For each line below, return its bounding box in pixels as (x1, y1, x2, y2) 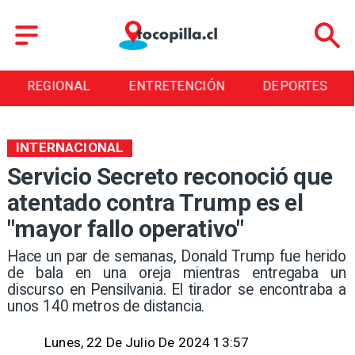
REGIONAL (27, 78, 90, 94)
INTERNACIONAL (16, 139, 124, 156)
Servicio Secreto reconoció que (6, 162, 333, 191)
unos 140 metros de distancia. (6, 296, 205, 315)
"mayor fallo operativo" (6, 215, 244, 243)
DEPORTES (262, 78, 328, 94)
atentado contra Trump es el (6, 189, 303, 217)
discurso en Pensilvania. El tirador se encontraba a (6, 280, 347, 299)
